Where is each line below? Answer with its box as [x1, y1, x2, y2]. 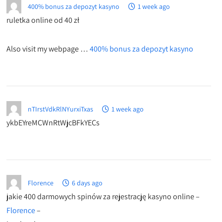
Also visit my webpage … [6, 44, 90, 55]
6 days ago [72, 178, 103, 188]
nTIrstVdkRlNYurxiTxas [28, 105, 94, 114]
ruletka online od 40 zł [6, 15, 80, 26]
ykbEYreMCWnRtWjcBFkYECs [6, 117, 100, 128]
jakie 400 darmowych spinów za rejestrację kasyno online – [6, 191, 200, 202]
